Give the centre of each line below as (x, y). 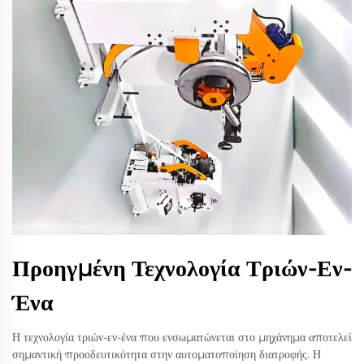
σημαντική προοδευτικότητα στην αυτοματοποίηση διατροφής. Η (167, 354)
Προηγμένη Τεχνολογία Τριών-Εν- (182, 268)
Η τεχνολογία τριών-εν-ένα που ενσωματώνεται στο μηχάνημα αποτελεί (182, 337)
